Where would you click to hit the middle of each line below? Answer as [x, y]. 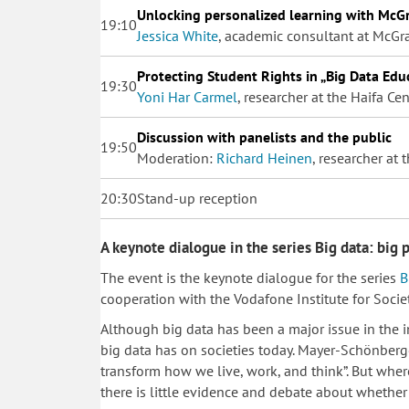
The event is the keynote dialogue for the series [250, 277]
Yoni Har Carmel [187, 96]
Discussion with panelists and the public [264, 136]
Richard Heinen [264, 157]
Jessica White [178, 35]
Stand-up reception [197, 198]
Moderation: [177, 157]
